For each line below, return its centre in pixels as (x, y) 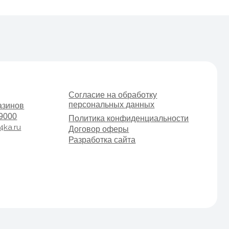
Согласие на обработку (52, 60)
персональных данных (50, 68)
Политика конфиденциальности (66, 81)
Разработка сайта (42, 100)
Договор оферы (39, 91)
